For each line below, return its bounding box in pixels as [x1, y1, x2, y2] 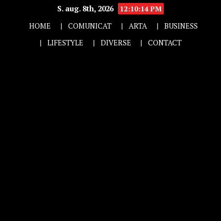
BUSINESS [164, 21, 198, 31]
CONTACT [148, 37, 182, 47]
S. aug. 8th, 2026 [57, 3, 115, 13]
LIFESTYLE [47, 37, 83, 47]
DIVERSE [100, 37, 131, 47]
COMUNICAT [68, 21, 112, 31]
